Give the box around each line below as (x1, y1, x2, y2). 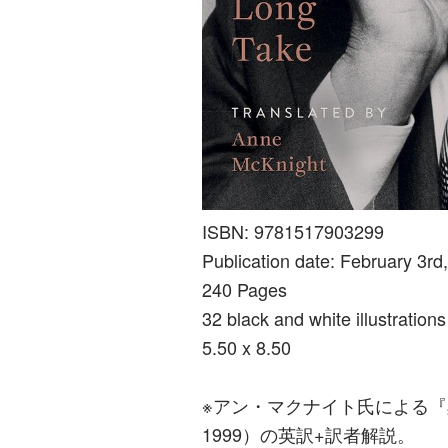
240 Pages (201, 276, 287, 303)
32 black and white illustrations (201, 305, 446, 332)
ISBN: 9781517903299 (201, 218, 384, 245)
